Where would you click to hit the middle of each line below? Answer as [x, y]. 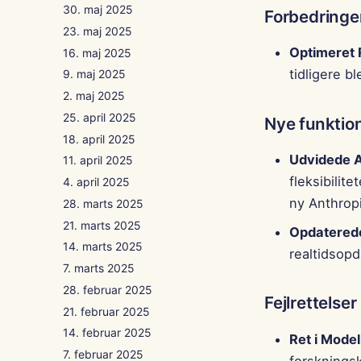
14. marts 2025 [103, 247]
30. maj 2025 [98, 9]
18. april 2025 [99, 139]
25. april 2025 [100, 117]
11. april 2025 [98, 160]
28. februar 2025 [108, 289]
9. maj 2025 [94, 74]
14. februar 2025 [107, 333]
